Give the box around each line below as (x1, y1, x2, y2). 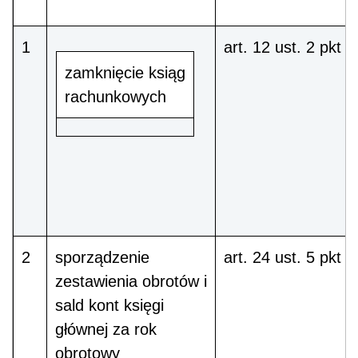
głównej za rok (55, 320, 157, 339)
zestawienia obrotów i (55, 272, 207, 291)
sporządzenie (55, 249, 149, 267)
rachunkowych (64, 88, 166, 106)
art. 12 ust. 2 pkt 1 (224, 38, 355, 57)
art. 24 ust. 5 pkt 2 (224, 249, 355, 267)
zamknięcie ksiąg (64, 64, 185, 82)
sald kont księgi (55, 296, 164, 315)
